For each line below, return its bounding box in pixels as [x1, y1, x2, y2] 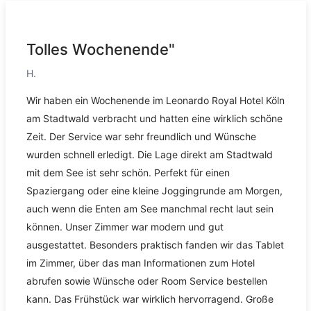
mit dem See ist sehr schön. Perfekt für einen [26, 167, 230, 179]
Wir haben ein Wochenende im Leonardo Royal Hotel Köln [26, 94, 285, 107]
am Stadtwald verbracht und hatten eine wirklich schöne [26, 112, 283, 125]
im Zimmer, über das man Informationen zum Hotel [26, 257, 255, 269]
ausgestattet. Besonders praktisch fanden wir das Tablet [26, 239, 284, 251]
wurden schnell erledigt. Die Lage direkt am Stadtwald [26, 149, 273, 161]
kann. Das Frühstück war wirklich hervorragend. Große [26, 293, 274, 305]
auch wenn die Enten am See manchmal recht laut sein [26, 203, 274, 215]
